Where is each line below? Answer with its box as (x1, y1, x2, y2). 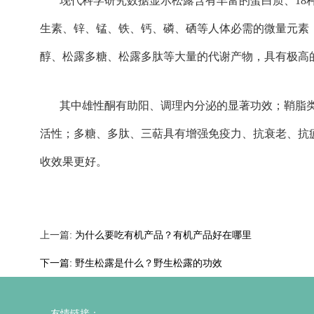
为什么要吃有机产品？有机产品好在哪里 (74, 229, 252, 241)
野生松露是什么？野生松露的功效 (74, 257, 222, 269)
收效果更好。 (39, 156, 107, 168)
